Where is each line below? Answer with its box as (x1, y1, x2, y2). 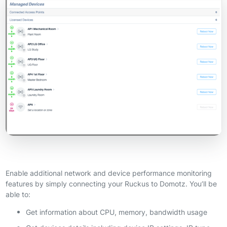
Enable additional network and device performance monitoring (5, 168, 212, 178)
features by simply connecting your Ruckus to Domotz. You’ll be (5, 178, 217, 188)
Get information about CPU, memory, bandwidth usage (25, 207, 207, 217)
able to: (5, 189, 30, 199)
